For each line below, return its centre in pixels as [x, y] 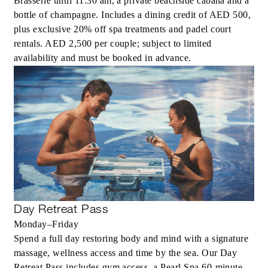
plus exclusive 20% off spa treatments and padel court [123, 29]
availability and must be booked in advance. [103, 58]
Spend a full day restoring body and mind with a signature [131, 239]
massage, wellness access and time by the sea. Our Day [126, 253]
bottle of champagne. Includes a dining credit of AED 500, [133, 15]
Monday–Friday [46, 224]
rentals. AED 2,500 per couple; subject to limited [113, 44]
